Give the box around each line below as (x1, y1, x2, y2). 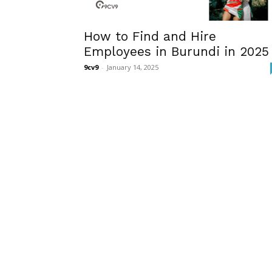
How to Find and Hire (84, 29, 216, 44)
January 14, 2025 (107, 63, 158, 72)
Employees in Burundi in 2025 (84, 44, 269, 59)
